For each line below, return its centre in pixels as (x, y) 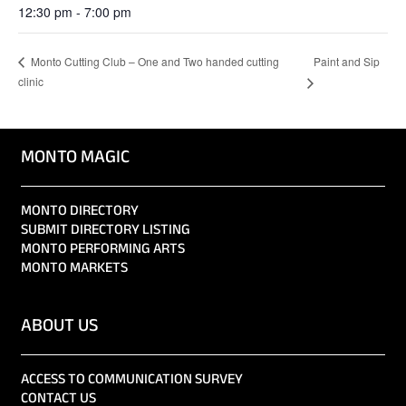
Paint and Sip (346, 61)
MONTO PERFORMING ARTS (103, 250)
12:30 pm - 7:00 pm (75, 12)
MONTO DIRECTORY (80, 212)
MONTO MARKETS (74, 269)
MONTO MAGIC (75, 159)
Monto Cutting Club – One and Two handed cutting (154, 62)
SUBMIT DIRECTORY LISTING (106, 231)
